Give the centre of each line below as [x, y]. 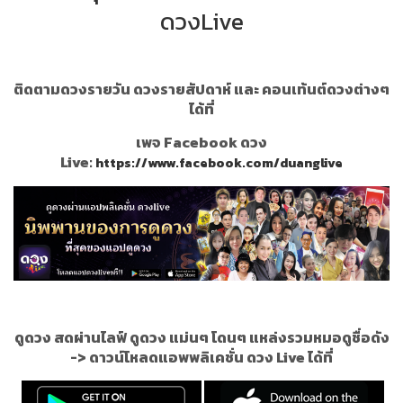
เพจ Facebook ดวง [201, 143]
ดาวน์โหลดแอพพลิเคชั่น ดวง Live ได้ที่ [211, 357]
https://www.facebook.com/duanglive [219, 163]
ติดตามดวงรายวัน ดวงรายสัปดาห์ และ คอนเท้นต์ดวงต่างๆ [201, 90]
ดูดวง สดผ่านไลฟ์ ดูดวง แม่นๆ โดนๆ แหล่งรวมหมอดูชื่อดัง [201, 337]
